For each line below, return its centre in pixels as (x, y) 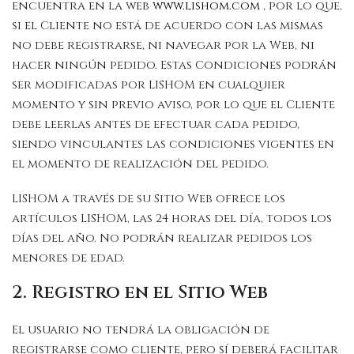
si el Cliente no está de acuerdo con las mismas (168, 25)
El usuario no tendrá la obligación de (141, 330)
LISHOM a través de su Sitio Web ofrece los (149, 198)
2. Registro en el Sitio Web (140, 293)
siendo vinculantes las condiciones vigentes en (173, 144)
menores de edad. (70, 258)
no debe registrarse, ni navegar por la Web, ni (163, 45)
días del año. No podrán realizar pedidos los (162, 238)
